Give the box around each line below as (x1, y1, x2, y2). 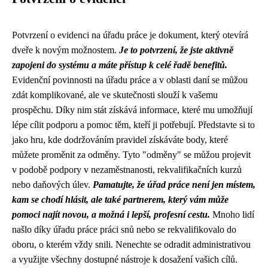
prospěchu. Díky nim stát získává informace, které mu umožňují (12, 105, 252, 115)
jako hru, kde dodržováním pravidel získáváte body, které (12, 135, 228, 145)
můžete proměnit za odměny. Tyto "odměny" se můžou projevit (12, 150, 251, 160)
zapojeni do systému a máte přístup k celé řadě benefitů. (12, 60, 227, 70)
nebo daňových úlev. (12, 179, 93, 190)
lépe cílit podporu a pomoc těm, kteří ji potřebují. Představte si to (12, 120, 255, 130)
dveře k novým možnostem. (12, 45, 119, 55)
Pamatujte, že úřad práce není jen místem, (93, 179, 255, 190)
